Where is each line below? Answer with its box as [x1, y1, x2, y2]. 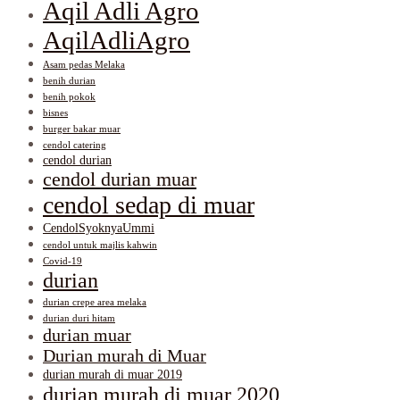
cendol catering [43, 139, 106, 150]
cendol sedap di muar [43, 190, 254, 219]
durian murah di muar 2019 [43, 366, 182, 381]
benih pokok [43, 91, 96, 102]
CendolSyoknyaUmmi [43, 220, 154, 235]
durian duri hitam [43, 312, 115, 323]
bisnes [43, 107, 68, 118]
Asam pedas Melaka [43, 59, 125, 70]
